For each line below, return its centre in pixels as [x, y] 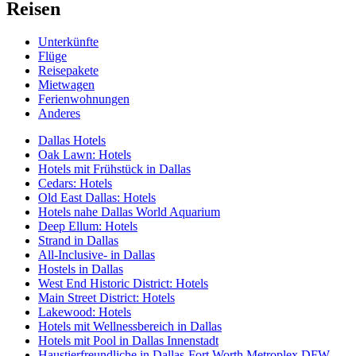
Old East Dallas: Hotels [97, 198]
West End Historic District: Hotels [123, 284]
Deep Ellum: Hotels [88, 226]
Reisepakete [68, 71]
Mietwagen [66, 85]
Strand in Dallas [78, 241]
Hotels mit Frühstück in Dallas [114, 169]
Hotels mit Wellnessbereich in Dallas [130, 327]
